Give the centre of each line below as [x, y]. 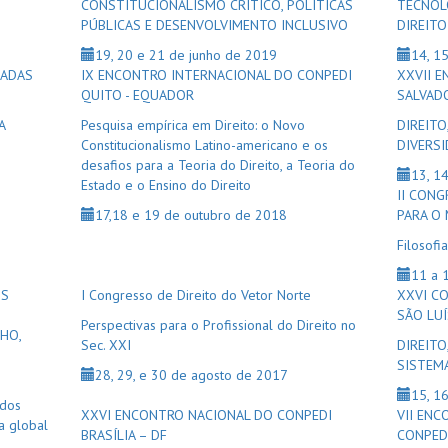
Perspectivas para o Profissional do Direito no [218, 325]
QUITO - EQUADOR [137, 95]
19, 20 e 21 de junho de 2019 [185, 55]
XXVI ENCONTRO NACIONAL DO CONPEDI [206, 415]
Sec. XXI [105, 345]
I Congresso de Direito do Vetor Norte [195, 295]
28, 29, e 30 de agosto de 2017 [191, 375]
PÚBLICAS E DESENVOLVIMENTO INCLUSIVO [214, 25]
